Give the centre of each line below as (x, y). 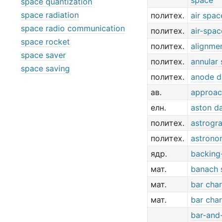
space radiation (50, 15)
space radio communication (73, 28)
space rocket (45, 42)
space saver (43, 55)
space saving (45, 68)
